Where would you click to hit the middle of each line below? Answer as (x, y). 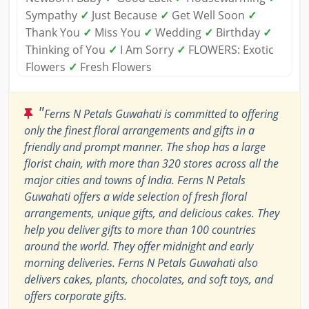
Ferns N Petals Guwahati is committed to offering (161, 114)
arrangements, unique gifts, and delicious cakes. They (152, 213)
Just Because (124, 16)
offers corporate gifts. (76, 296)
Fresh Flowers (114, 67)
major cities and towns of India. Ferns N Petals (135, 180)
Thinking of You (67, 50)
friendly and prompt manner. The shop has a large (145, 147)
